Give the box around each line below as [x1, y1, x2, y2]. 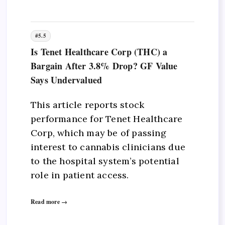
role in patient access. [31, 169, 129, 181]
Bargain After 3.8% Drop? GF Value [31, 59, 178, 72]
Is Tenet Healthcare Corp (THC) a [31, 45, 168, 58]
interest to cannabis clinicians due [31, 141, 185, 153]
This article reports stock [31, 99, 145, 111]
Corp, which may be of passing [31, 127, 166, 139]
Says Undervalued [31, 73, 102, 86]
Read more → [31, 197, 68, 206]
